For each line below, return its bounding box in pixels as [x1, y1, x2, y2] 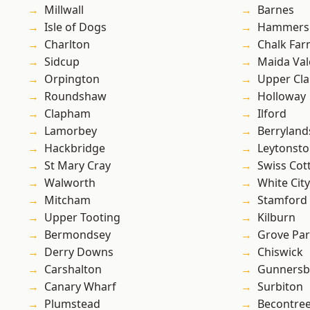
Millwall [44, 2, 84, 18]
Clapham [44, 106, 91, 122]
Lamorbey [44, 123, 97, 139]
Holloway [257, 89, 306, 104]
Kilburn [257, 210, 295, 226]
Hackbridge [44, 140, 105, 156]
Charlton [44, 37, 90, 53]
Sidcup [44, 54, 80, 70]
